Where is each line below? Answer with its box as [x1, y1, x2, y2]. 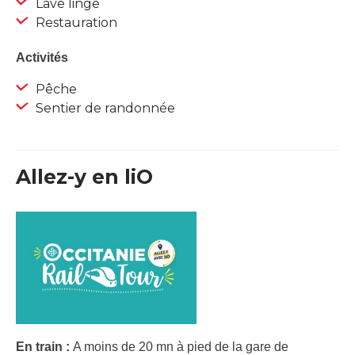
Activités [16, 51, 68, 65]
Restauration [32, 15, 117, 31]
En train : [16, 339, 73, 353]
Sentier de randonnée [32, 101, 175, 116]
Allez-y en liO [16, 165, 153, 189]
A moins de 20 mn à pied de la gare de [73, 339, 288, 353]
